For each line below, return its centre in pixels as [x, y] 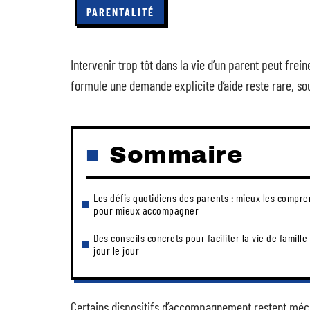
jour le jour [116, 250]
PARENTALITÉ [120, 11]
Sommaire [176, 155]
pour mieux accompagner [146, 210]
